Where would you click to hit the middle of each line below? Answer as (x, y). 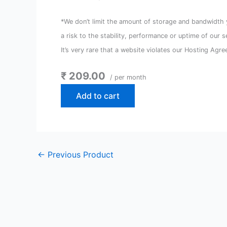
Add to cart (98, 96)
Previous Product (79, 155)
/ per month (127, 78)
